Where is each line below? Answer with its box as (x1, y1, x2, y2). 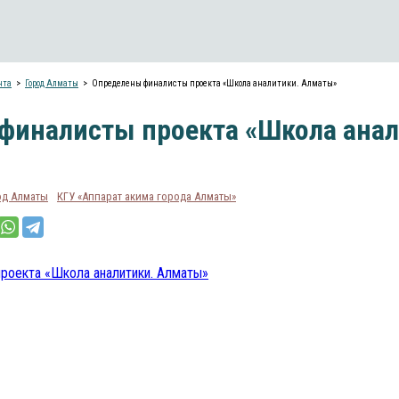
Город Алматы (25, 78, 78, 88)
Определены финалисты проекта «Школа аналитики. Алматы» (92, 78, 337, 88)
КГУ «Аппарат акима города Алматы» (57, 190, 236, 203)
